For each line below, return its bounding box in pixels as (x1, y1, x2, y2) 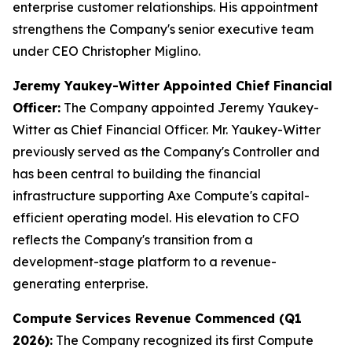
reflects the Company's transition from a (13, 232, 253, 247)
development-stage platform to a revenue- (13, 254, 277, 269)
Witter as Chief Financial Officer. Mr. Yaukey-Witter (13, 122, 321, 137)
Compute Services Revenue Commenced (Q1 (13, 310, 302, 326)
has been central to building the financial (13, 166, 261, 181)
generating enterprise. (13, 276, 148, 291)
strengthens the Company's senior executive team (13, 21, 313, 37)
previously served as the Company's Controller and (13, 144, 320, 159)
